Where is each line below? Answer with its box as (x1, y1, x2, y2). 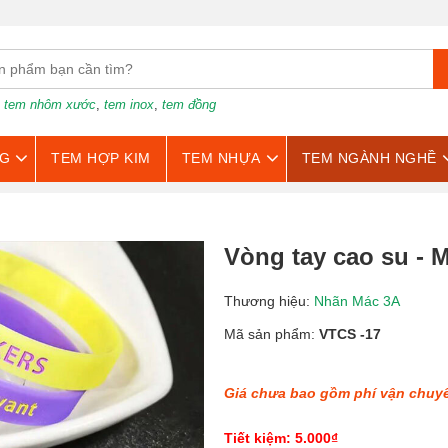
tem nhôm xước (4, 97, 96, 112)
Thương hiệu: (224, 293, 314, 309)
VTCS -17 (319, 326, 381, 342)
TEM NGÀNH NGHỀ (301, 150, 437, 166)
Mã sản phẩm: (224, 326, 319, 342)
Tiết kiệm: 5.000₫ (224, 430, 338, 446)
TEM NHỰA (181, 150, 261, 166)
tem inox (104, 97, 154, 112)
